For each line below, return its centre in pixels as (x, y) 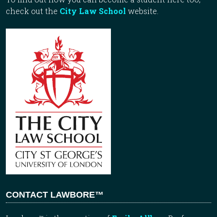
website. (142, 11)
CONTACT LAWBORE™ (55, 195)
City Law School (93, 11)
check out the (33, 11)
